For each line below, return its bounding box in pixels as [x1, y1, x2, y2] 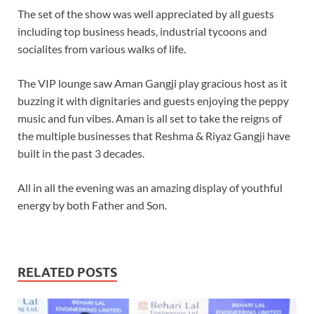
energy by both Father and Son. [18, 198, 167, 212]
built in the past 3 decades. [18, 146, 144, 160]
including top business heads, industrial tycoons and [18, 24, 267, 38]
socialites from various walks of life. [18, 41, 186, 55]
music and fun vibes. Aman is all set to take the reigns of [18, 111, 282, 125]
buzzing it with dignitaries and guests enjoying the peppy [18, 93, 289, 107]
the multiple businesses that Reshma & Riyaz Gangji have [18, 128, 290, 142]
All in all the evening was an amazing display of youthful [18, 180, 282, 194]
